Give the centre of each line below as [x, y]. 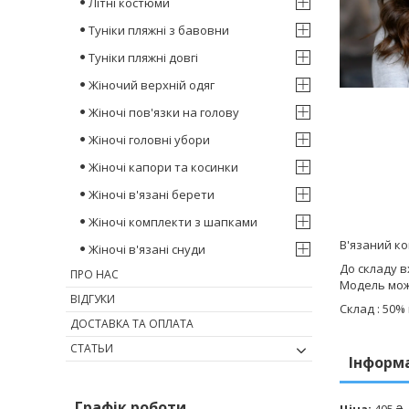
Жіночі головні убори [149, 140]
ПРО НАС [94, 275]
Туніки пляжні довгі [143, 58]
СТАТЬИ [92, 349]
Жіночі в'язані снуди [147, 250]
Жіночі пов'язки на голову [164, 113]
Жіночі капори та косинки [163, 168]
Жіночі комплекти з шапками [173, 222]
